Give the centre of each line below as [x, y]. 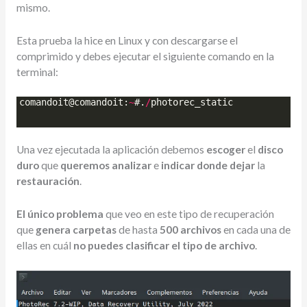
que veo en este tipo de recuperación [188, 214]
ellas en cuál [45, 246]
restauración [48, 181]
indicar [177, 165]
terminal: [37, 72]
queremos [85, 165]
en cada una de [256, 230]
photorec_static [192, 102]
